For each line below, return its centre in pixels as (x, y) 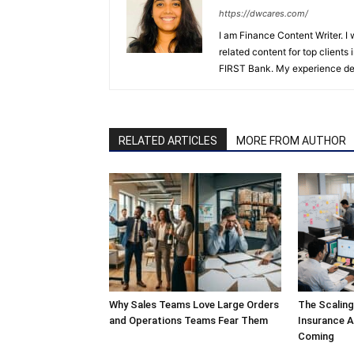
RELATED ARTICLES (168, 141)
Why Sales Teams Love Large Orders (194, 305)
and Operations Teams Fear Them (188, 321)
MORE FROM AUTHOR (291, 141)
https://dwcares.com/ (264, 14)
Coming (317, 337)
